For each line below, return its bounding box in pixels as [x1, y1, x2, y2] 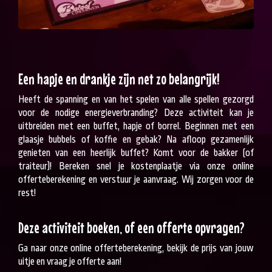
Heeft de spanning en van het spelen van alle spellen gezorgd [18, 93, 254, 105]
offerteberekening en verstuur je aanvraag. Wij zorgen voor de [18, 174, 254, 185]
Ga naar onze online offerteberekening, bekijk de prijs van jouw [18, 243, 254, 254]
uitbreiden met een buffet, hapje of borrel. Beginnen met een [18, 120, 254, 132]
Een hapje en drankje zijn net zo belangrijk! [18, 70, 219, 87]
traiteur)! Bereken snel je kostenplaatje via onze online [18, 160, 254, 172]
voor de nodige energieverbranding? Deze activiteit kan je [18, 107, 254, 118]
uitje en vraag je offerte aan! [18, 256, 121, 268]
